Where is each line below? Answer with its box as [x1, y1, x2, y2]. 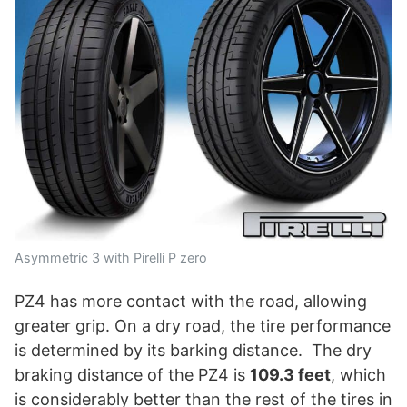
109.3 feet [250, 364, 331, 384]
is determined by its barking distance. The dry [15, 340, 372, 360]
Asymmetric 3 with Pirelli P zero [15, 249, 207, 265]
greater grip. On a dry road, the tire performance [15, 315, 391, 335]
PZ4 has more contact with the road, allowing [15, 291, 367, 311]
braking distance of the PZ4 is [15, 364, 250, 384]
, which [331, 364, 386, 384]
